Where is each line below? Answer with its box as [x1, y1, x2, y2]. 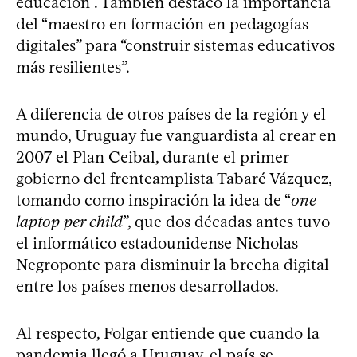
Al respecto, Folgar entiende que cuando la [16, 323, 320, 343]
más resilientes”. [16, 57, 130, 76]
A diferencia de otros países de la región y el [16, 104, 326, 124]
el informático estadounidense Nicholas [16, 233, 298, 253]
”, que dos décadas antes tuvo [123, 211, 330, 231]
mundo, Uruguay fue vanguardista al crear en [16, 125, 336, 145]
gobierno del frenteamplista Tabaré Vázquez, [16, 168, 331, 188]
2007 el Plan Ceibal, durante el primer [16, 147, 288, 167]
